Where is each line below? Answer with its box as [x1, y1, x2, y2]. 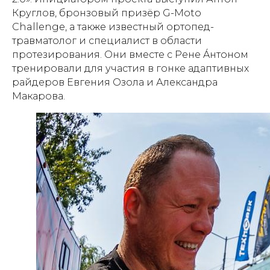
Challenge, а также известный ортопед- [12, 21, 214, 33]
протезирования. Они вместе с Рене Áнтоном [12, 49, 248, 60]
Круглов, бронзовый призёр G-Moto [12, 7, 201, 19]
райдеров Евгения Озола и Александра [12, 77, 218, 88]
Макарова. [12, 90, 65, 102]
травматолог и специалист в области [12, 35, 202, 46]
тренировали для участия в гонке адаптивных [12, 63, 249, 74]
